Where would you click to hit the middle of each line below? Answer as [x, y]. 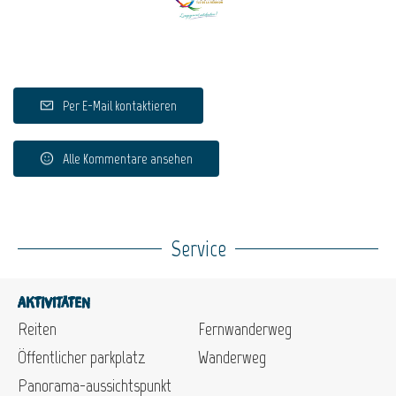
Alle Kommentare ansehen [128, 159]
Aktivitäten [54, 304]
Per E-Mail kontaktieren [120, 106]
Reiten [37, 329]
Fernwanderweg [245, 329]
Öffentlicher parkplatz [82, 358]
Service [198, 249]
